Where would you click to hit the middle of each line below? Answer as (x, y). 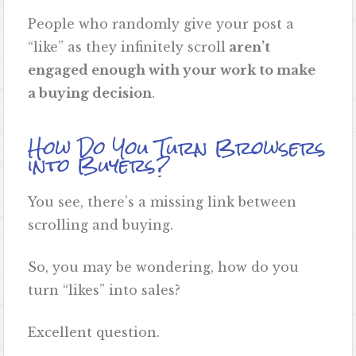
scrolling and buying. (101, 225)
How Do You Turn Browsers (177, 149)
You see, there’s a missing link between (163, 202)
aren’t (248, 47)
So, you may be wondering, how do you (164, 267)
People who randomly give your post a (161, 24)
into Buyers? (99, 166)
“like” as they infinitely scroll (127, 47)
